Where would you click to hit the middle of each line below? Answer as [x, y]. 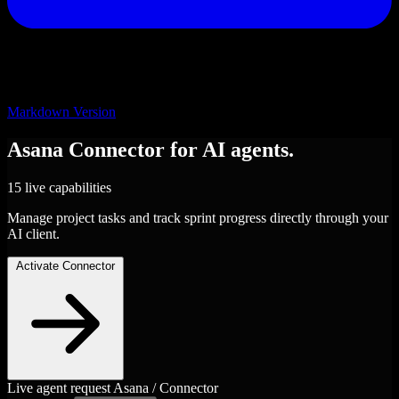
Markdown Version [61, 112]
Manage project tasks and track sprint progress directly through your [198, 217]
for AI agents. [232, 149]
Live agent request [59, 387]
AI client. [33, 233]
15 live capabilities [59, 187]
